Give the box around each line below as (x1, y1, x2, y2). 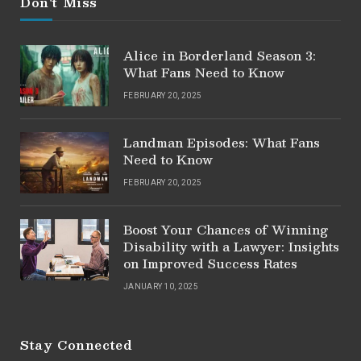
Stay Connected (20, 334, 133, 355)
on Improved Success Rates (123, 252, 297, 273)
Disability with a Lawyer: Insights (123, 235, 339, 256)
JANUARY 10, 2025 (123, 281, 198, 291)
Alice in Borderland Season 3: (123, 44, 316, 65)
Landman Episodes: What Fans (123, 131, 320, 152)
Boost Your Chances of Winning (123, 218, 328, 239)
